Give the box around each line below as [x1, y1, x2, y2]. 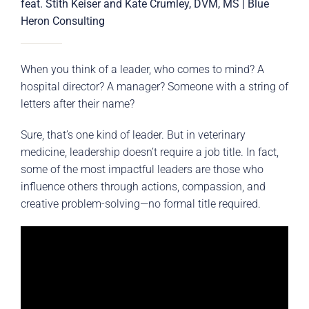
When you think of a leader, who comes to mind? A [21, 63, 264, 77]
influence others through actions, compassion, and [21, 180, 266, 194]
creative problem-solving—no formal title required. [21, 197, 261, 211]
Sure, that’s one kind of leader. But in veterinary [21, 128, 246, 142]
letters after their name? [21, 97, 134, 111]
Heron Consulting [21, 14, 105, 28]
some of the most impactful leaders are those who [21, 163, 263, 177]
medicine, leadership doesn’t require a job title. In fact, [21, 146, 279, 159]
